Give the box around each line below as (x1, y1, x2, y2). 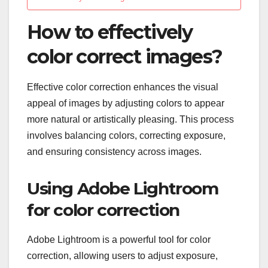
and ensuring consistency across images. (27, 147, 202, 157)
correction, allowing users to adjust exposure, (27, 251, 218, 261)
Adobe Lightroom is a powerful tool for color (27, 234, 211, 245)
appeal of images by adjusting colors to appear (27, 98, 224, 109)
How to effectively (27, 20, 193, 44)
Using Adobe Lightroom (27, 178, 218, 199)
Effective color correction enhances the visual (27, 82, 218, 93)
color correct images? (27, 44, 223, 68)
